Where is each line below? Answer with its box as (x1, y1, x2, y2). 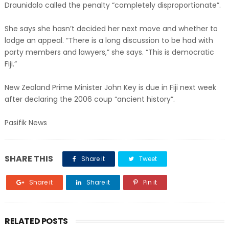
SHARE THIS (4, 153, 53, 165)
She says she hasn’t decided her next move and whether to (4, 24, 218, 34)
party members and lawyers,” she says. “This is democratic (4, 47, 214, 57)
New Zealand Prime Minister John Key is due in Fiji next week (4, 82, 216, 93)
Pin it (141, 178, 157, 187)
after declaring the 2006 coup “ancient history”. (4, 94, 175, 104)
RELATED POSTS (4, 215, 68, 227)
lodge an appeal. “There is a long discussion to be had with (4, 35, 213, 45)
